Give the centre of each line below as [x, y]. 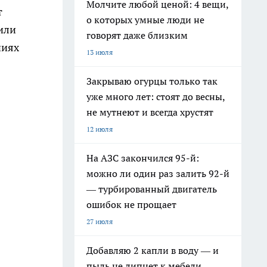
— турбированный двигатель [152, 189]
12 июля [100, 129]
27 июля [100, 221]
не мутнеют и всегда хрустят [150, 112]
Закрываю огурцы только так [152, 81]
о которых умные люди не [145, 20]
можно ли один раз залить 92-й [158, 173]
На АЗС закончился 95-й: [143, 158]
